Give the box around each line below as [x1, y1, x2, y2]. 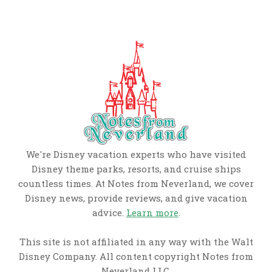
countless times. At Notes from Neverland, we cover [18, 177, 254, 190]
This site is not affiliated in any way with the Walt [19, 236, 253, 248]
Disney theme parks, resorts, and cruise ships [31, 163, 241, 175]
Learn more [126, 206, 178, 219]
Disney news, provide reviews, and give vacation [24, 192, 248, 205]
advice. [92, 206, 126, 219]
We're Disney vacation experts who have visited [26, 148, 246, 161]
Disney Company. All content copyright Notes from [19, 250, 253, 263]
